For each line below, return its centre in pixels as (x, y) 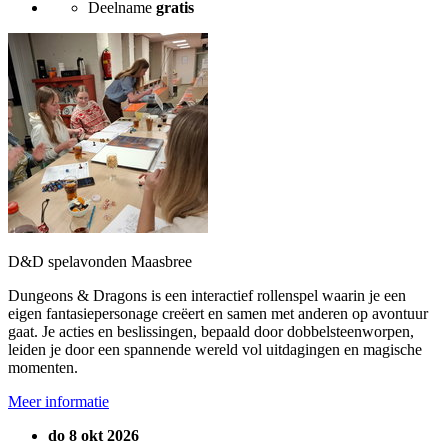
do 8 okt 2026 (93, 435)
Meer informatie (58, 401)
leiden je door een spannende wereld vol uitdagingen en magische (215, 349)
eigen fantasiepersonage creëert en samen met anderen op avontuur (218, 313)
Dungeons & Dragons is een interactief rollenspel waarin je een (207, 295)
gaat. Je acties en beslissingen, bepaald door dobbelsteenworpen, (211, 331)
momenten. (43, 367)
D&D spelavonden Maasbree (100, 261)
